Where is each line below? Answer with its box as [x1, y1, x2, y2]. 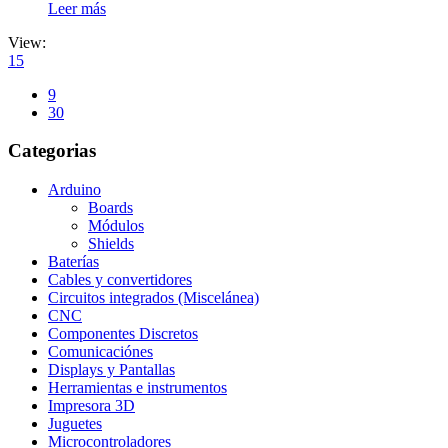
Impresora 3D [48, 397, 135, 415]
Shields [88, 235, 134, 253]
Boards [88, 199, 133, 217]
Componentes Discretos [48, 325, 198, 343]
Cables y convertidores [48, 271, 192, 289]
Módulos [88, 217, 144, 235]
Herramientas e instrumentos [48, 379, 227, 397]
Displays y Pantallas [48, 361, 175, 379]
